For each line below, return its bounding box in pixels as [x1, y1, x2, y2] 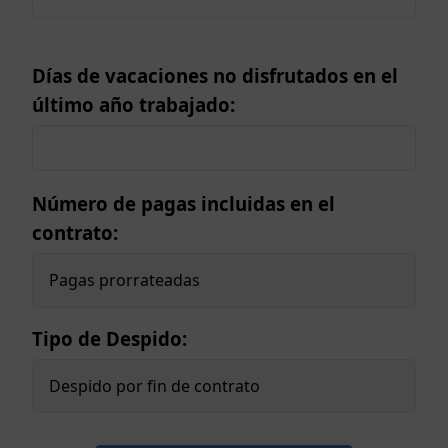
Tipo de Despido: [32, 325, 187, 351]
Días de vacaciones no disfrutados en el [32, 62, 398, 88]
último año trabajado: [32, 91, 235, 117]
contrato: [32, 219, 118, 245]
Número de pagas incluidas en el [32, 190, 335, 216]
